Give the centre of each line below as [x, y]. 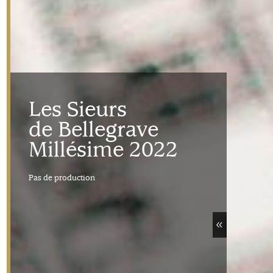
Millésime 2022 [103, 150]
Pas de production [62, 178]
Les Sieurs [78, 110]
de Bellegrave [94, 130]
